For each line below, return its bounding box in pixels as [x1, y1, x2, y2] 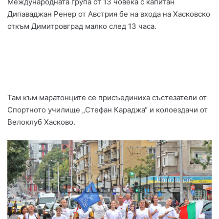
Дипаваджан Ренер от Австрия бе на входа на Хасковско [7, 9, 210, 19]
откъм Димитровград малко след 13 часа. [7, 22, 156, 31]
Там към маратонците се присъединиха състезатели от [7, 93, 207, 103]
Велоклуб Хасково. [7, 117, 75, 127]
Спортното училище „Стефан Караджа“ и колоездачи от [7, 105, 208, 115]
